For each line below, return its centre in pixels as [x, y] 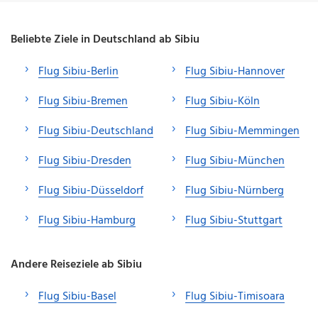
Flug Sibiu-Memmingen [242, 131]
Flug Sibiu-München [235, 161]
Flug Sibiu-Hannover [235, 71]
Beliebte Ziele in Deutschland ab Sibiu [105, 39]
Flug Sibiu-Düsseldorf [91, 191]
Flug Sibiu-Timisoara [235, 296]
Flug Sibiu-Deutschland [96, 131]
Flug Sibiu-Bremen [83, 101]
